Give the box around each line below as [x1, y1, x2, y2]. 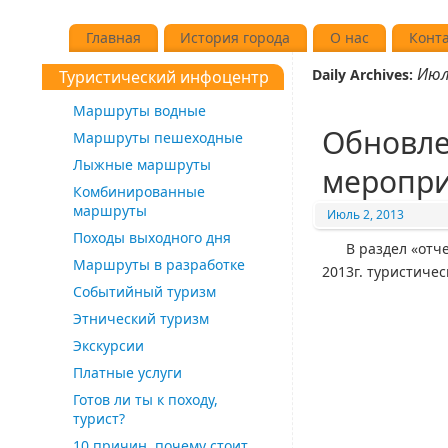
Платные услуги [72, 362, 182, 382]
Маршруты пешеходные [72, 127, 243, 147]
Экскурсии [72, 335, 144, 355]
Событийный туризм [72, 281, 216, 301]
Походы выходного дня [72, 227, 231, 247]
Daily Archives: [312, 64, 417, 84]
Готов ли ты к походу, [72, 389, 218, 409]
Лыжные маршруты [72, 154, 211, 174]
